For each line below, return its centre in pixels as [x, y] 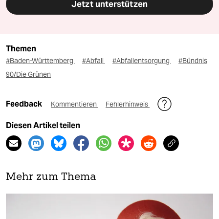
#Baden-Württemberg [40, 61]
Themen [21, 49]
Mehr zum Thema [51, 177]
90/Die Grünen [28, 75]
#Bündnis [193, 61]
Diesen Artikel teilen [43, 126]
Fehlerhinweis [128, 104]
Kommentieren [75, 104]
